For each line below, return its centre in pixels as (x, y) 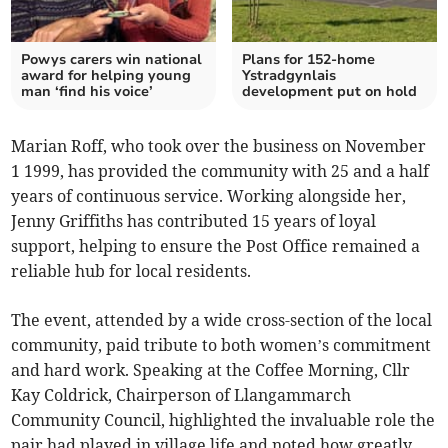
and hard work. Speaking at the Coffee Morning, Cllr (211, 370)
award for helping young (106, 76)
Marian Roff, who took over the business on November (219, 146)
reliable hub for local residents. (131, 271)
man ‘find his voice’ (87, 92)
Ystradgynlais (289, 76)
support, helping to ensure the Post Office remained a (216, 246)
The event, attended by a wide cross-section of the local (222, 320)
